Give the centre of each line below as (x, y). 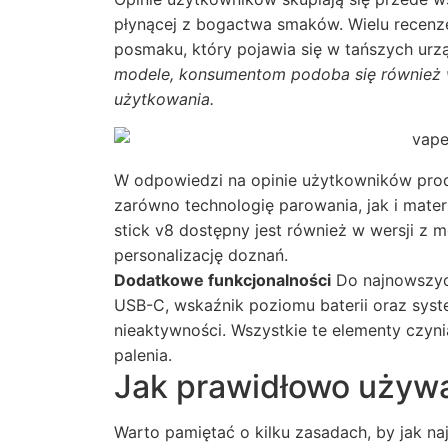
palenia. (143, 355)
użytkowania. (164, 99)
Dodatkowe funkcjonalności (222, 280)
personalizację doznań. (201, 255)
